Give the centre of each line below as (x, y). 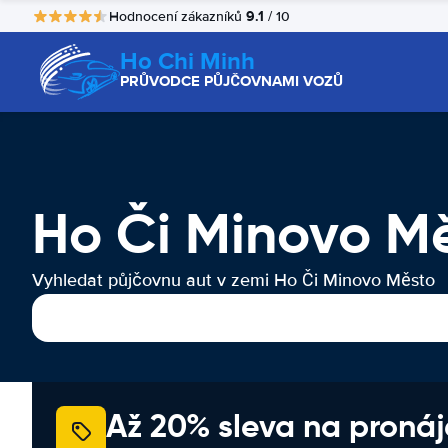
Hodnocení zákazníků (177, 16)
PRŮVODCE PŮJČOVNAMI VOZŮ (231, 81)
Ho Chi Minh (187, 60)
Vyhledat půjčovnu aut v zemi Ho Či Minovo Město (233, 280)
